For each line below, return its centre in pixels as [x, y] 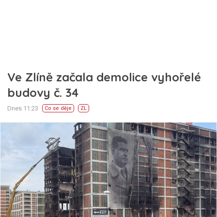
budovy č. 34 [43, 93]
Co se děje [58, 108]
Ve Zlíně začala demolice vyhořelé [104, 77]
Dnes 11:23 [23, 108]
